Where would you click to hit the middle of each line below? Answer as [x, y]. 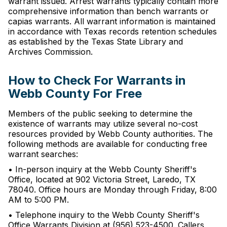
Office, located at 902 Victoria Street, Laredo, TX [102, 179]
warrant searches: [43, 154]
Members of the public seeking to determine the [100, 113]
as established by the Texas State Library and [96, 42]
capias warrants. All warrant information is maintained [112, 21]
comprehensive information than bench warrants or [108, 11]
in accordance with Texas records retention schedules [112, 31]
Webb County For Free [75, 93]
